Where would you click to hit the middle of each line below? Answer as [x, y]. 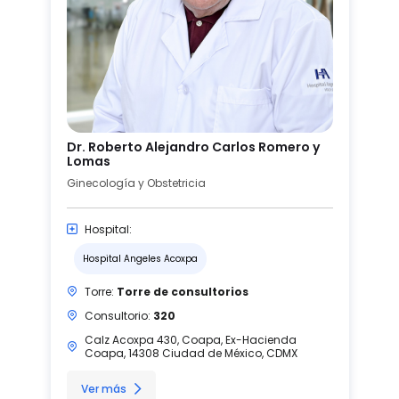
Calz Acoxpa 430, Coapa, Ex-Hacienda [190, 339]
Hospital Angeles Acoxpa [140, 258]
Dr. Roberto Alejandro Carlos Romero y [193, 147]
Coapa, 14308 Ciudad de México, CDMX [191, 353]
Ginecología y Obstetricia [136, 183]
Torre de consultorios [182, 291]
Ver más [103, 388]
